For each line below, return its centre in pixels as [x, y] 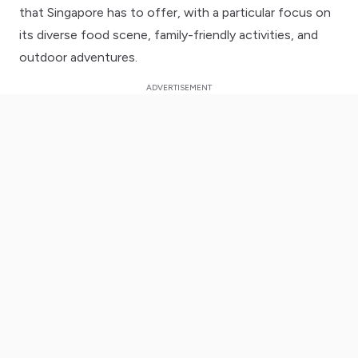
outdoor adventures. [78, 57]
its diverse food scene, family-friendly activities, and [169, 34]
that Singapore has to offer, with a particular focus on [175, 12]
